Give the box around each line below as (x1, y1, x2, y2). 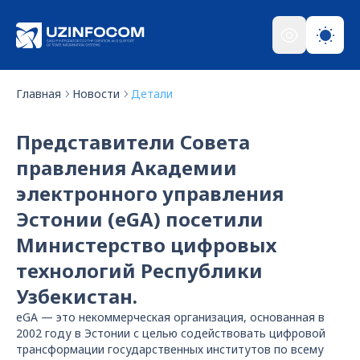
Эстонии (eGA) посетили (16, 206, 264, 232)
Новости (72, 86, 120, 101)
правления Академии (16, 154, 237, 181)
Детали (131, 86, 173, 101)
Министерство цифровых (16, 231, 276, 258)
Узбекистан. (16, 283, 137, 309)
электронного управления (16, 180, 284, 207)
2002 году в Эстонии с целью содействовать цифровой (16, 325, 325, 341)
